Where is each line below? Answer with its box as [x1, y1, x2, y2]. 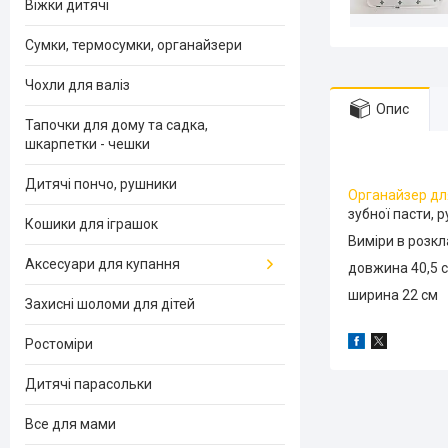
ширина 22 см [348, 286, 438, 303]
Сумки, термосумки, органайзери [25, 37, 242, 53]
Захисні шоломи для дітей [25, 296, 195, 312]
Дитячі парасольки [25, 376, 152, 392]
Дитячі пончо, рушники [25, 176, 177, 192]
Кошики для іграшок [25, 216, 158, 232]
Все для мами [25, 416, 116, 432]
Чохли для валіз [25, 77, 130, 93]
